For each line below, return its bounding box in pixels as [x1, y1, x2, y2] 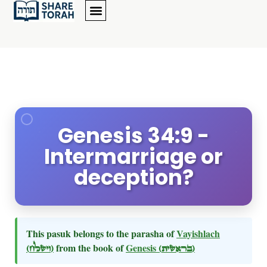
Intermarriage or [44, 142, 223, 171]
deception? [73, 163, 194, 192]
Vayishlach [176, 226, 220, 240]
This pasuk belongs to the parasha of [26, 226, 176, 240]
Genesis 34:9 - [58, 121, 209, 150]
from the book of [54, 241, 126, 254]
